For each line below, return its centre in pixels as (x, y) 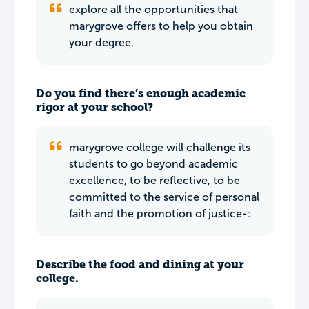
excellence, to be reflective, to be (154, 180)
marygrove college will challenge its (160, 147)
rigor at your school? (94, 107)
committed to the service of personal (164, 197)
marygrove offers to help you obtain (161, 26)
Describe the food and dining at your (140, 265)
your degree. (101, 42)
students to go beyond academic (153, 164)
